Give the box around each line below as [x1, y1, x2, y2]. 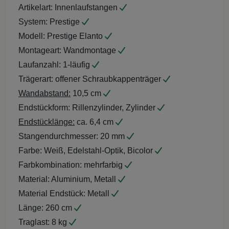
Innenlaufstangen [53, 3, 120, 12]
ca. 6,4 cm [75, 117, 116, 126]
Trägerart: [18, 74, 53, 83]
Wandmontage [61, 45, 118, 55]
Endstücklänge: [18, 117, 75, 126]
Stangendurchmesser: [18, 131, 98, 141]
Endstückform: [18, 103, 70, 112]
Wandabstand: [18, 88, 71, 98]
